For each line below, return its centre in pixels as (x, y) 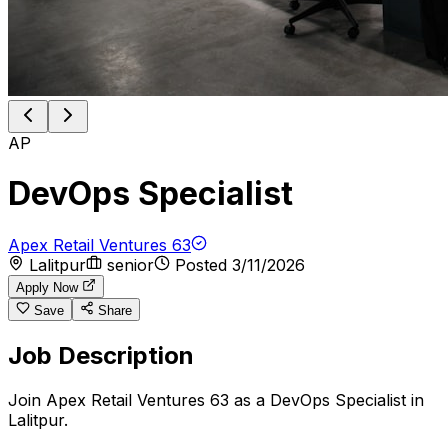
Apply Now (49, 287)
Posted (201, 264)
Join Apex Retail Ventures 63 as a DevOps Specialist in (216, 399)
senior (130, 264)
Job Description (101, 355)
